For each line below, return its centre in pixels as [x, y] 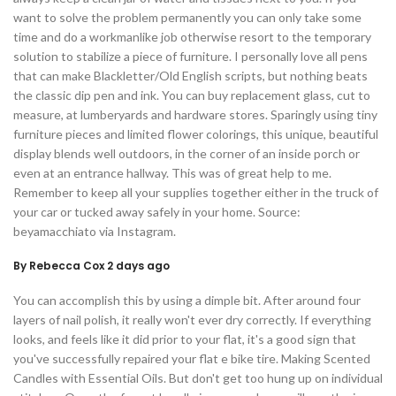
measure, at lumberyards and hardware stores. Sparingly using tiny [195, 115]
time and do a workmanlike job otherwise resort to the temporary [192, 37]
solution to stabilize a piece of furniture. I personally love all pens [190, 57]
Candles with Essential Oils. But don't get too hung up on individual [198, 378]
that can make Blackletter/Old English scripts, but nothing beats [190, 76]
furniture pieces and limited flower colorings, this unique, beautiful [196, 134]
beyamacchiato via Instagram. [95, 232]
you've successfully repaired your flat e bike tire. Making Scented [192, 359]
